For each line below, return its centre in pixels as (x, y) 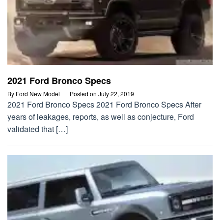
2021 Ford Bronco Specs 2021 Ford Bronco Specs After (104, 105)
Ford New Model (38, 94)
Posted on (84, 94)
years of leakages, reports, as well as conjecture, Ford (101, 117)
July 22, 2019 (116, 94)
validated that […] (38, 129)
